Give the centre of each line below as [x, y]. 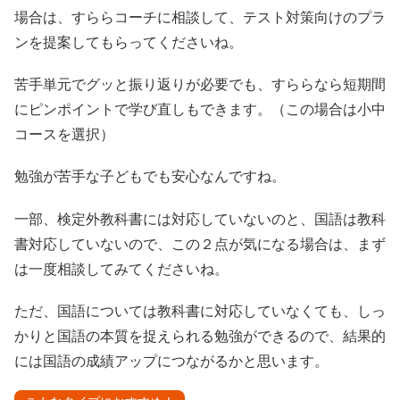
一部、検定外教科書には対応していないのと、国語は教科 [200, 218]
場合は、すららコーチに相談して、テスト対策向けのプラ [200, 17]
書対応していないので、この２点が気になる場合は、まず [200, 243]
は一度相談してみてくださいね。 [121, 268]
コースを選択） [64, 134]
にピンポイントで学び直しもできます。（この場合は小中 [200, 109]
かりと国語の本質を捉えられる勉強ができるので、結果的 [200, 335]
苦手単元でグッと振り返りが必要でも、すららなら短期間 [200, 84]
